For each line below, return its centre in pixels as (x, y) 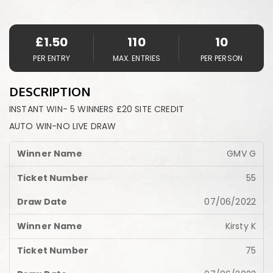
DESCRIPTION (50, 91)
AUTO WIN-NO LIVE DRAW (63, 126)
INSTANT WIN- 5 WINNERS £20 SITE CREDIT (97, 109)
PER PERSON (222, 58)
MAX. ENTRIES (136, 58)
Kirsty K (240, 226)
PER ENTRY (51, 58)
